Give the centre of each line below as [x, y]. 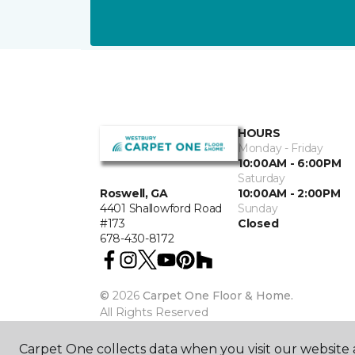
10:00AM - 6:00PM [290, 163]
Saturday [261, 178]
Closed [258, 223]
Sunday [258, 208]
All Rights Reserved [154, 312]
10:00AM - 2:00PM [289, 193]
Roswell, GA [134, 194]
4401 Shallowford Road [161, 209]
